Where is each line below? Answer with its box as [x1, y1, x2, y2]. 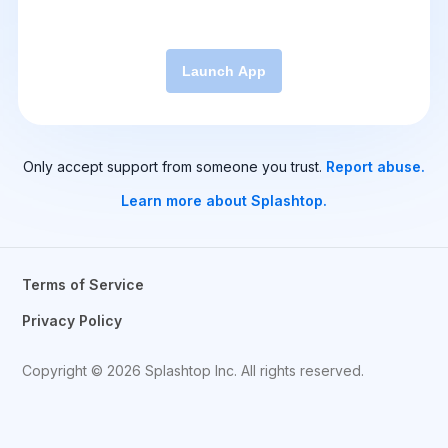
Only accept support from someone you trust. [23, 158, 326, 175]
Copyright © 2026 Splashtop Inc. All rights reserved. [22, 362, 365, 379]
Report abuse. [326, 158, 425, 175]
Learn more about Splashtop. [121, 192, 327, 209]
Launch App [182, 63, 266, 79]
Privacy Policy [22, 312, 123, 329]
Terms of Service [22, 276, 145, 293]
